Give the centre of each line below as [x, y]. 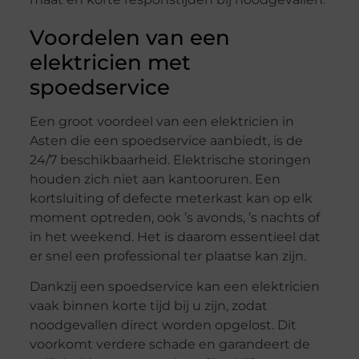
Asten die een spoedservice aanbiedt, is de [166, 140]
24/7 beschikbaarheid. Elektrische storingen [170, 159]
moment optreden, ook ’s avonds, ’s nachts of [174, 217]
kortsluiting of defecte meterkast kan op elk [171, 198]
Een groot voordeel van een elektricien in [161, 121]
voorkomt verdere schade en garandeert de [169, 345]
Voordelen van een [129, 37]
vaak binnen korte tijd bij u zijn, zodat [148, 306]
